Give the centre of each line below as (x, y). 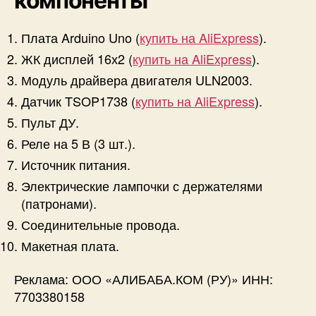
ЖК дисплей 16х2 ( (77, 58)
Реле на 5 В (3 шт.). (78, 143)
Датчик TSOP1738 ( (78, 101)
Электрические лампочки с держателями (142, 185)
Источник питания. (76, 164)
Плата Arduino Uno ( (80, 37)
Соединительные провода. (101, 224)
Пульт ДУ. (50, 122)
